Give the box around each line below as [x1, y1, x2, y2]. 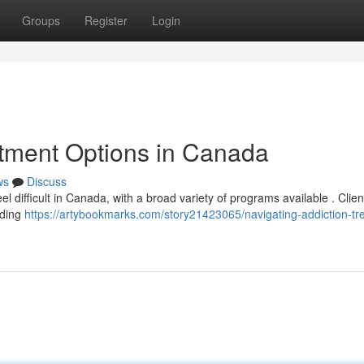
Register [84, 12, 128, 28]
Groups [22, 12, 60, 28]
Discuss [27, 173, 67, 189]
